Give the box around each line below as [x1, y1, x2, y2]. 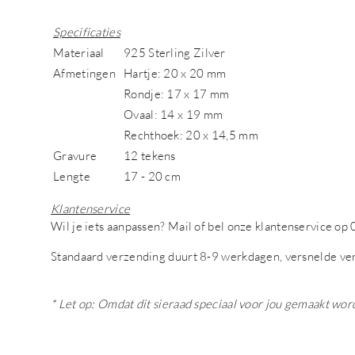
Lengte [53, 169, 90, 183]
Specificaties [53, 25, 120, 39]
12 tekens [124, 148, 176, 162]
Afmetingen [53, 66, 116, 80]
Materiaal [53, 45, 105, 59]
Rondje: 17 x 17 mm [124, 86, 230, 101]
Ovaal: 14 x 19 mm [124, 107, 223, 121]
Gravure [53, 148, 97, 162]
